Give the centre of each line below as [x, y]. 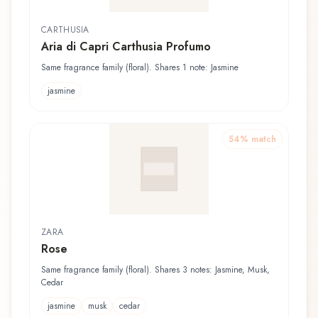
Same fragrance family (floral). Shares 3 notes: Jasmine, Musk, [155, 269]
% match [258, 139]
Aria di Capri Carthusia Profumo [126, 46]
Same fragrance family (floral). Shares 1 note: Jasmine [140, 67]
